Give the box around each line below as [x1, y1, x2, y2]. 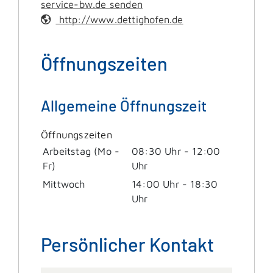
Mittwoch [43, 177, 85, 190]
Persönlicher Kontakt [41, 232, 214, 255]
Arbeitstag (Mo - [43, 144, 120, 157]
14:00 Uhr [132, 177, 179, 190]
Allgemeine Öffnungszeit [41, 96, 207, 115]
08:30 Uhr [132, 144, 181, 157]
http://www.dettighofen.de [55, 13, 183, 25]
